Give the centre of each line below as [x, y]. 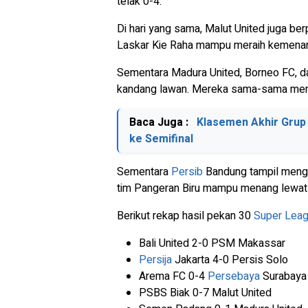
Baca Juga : [160, 122]
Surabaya [283, 276]
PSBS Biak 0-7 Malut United [205, 293]
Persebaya [234, 276]
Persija [155, 260]
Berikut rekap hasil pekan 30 [185, 216]
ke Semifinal [161, 139]
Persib [187, 172]
